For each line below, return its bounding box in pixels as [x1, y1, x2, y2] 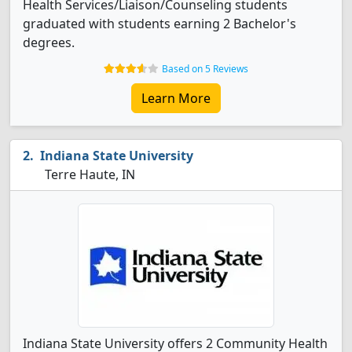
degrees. [23, 34, 75, 51]
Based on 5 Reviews [162, 62, 248, 75]
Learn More [141, 90, 211, 107]
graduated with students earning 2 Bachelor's [23, 15, 296, 32]
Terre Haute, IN [42, 166, 135, 183]
